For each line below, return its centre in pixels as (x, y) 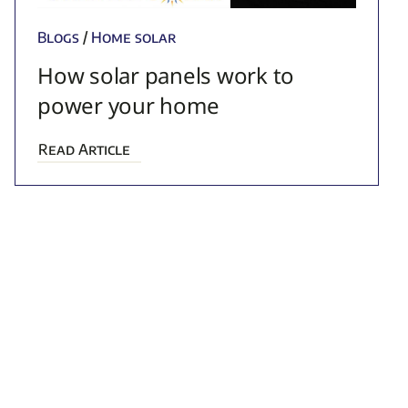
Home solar (134, 37)
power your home (128, 105)
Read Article (85, 149)
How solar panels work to (166, 75)
